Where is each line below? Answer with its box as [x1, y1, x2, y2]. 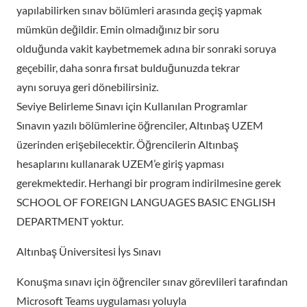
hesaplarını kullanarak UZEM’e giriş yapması [16, 157, 224, 170]
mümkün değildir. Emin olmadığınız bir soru [16, 23, 219, 36]
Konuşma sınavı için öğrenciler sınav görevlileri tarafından [16, 275, 288, 288]
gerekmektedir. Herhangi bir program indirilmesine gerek [16, 176, 281, 189]
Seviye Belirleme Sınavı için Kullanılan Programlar [16, 99, 247, 112]
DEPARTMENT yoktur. [16, 214, 123, 228]
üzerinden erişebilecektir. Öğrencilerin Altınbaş [16, 138, 238, 151]
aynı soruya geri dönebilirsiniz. [16, 80, 158, 93]
